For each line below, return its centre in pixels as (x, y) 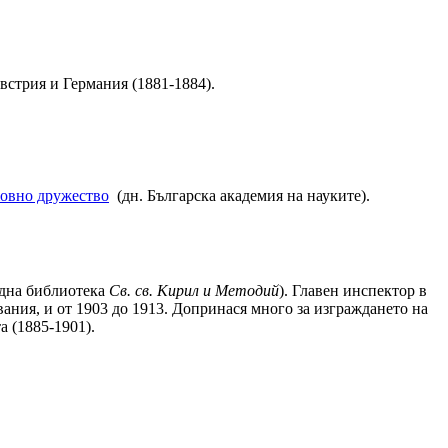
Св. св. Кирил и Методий (194, 291)
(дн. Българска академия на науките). (239, 195)
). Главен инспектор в (353, 291)
